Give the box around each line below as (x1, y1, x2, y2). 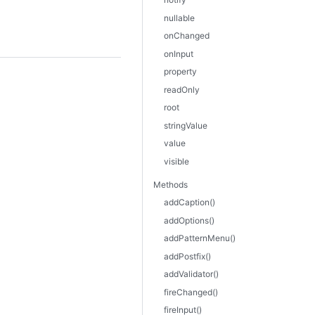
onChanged (164, 30, 210, 41)
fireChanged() (164, 286, 218, 297)
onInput (164, 48, 193, 59)
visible (164, 155, 189, 167)
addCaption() (164, 197, 215, 207)
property (164, 66, 197, 77)
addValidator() (164, 269, 219, 279)
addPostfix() (164, 250, 211, 262)
